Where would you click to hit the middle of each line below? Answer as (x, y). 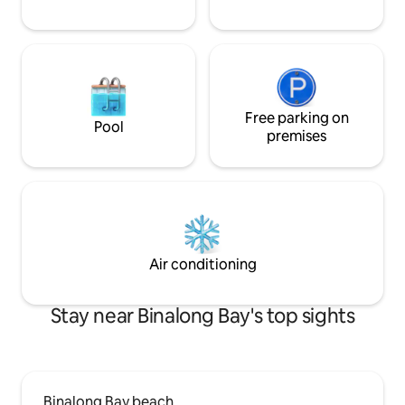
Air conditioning (202, 264)
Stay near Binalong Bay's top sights (202, 316)
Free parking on (297, 118)
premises (297, 136)
